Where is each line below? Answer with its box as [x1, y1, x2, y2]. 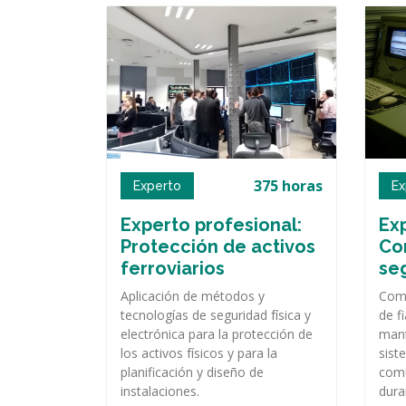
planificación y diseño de [121, 363, 264, 382]
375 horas [254, 176, 323, 197]
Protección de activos [121, 236, 315, 258]
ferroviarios [121, 257, 225, 280]
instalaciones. [121, 382, 199, 401]
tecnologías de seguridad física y [121, 306, 311, 324]
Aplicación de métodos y [121, 287, 265, 305]
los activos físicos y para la [121, 344, 277, 362]
